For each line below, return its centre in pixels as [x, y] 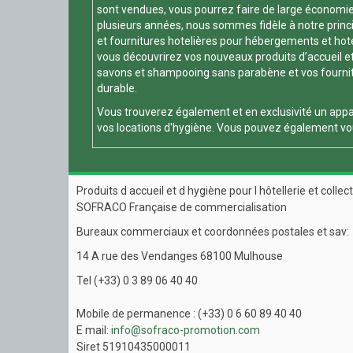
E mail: [94, 330]
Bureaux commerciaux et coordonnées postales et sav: [213, 231]
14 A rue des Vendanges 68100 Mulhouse [180, 256]
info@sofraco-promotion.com [186, 330]
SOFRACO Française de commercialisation [182, 207]
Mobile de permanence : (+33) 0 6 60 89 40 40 [189, 313]
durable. [117, 88]
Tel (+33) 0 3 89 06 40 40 [137, 280]
